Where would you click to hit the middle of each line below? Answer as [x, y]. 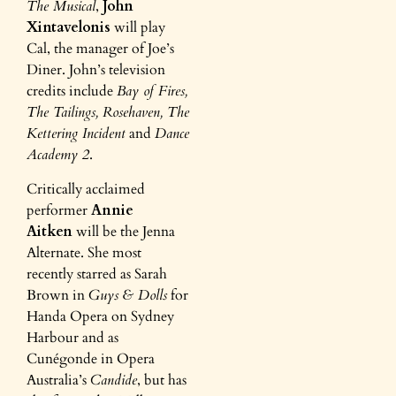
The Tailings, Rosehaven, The [108, 113]
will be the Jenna [124, 231]
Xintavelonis [69, 28]
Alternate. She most [84, 252]
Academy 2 [58, 155]
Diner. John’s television [96, 70]
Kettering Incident [76, 134]
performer [59, 210]
